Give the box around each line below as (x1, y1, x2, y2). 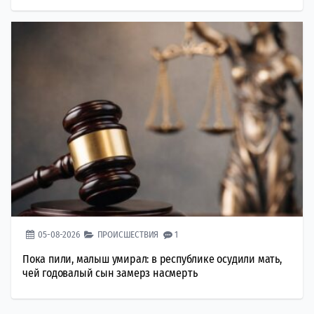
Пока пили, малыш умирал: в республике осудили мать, (22, 252, 282, 266)
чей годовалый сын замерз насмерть (22, 266, 198, 280)
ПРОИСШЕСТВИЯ (97, 228, 159, 240)
